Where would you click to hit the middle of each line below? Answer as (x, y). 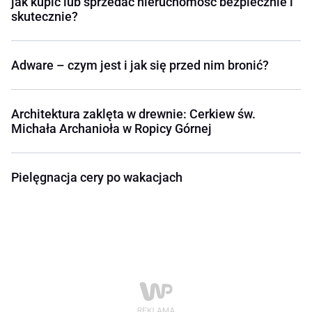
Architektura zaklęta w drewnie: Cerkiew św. (133, 114)
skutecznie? (45, 17)
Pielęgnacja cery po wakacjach (97, 178)
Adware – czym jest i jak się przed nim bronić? (140, 65)
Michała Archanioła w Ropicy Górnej (111, 129)
